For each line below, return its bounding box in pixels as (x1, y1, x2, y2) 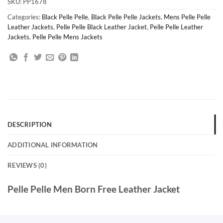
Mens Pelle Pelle (164, 12, 211, 21)
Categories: (7, 12, 42, 21)
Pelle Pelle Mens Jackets (32, 32, 103, 41)
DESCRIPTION (7, 120, 52, 129)
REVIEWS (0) (7, 161, 47, 170)
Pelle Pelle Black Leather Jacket (56, 22, 147, 31)
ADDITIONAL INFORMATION (7, 141, 98, 149)
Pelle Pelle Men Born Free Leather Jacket (7, 183, 180, 195)
